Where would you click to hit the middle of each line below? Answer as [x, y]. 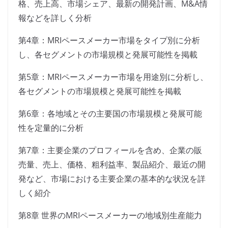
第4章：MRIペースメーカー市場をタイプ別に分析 [109, 40]
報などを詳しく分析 [55, 18]
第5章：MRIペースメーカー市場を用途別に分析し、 [113, 77]
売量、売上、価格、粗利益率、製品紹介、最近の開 [112, 165]
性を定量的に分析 [51, 128]
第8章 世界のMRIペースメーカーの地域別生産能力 [110, 216]
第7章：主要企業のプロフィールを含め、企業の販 [110, 150]
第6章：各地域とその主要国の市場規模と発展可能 [110, 114]
